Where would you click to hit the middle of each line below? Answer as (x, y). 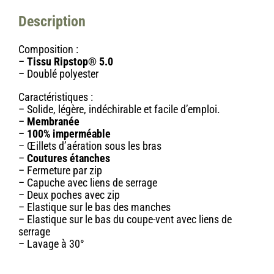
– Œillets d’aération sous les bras (90, 146)
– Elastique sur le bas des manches (94, 207)
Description (52, 21)
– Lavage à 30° (51, 243)
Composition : (50, 49)
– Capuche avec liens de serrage (88, 182)
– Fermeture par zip (60, 170)
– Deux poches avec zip (69, 194)
